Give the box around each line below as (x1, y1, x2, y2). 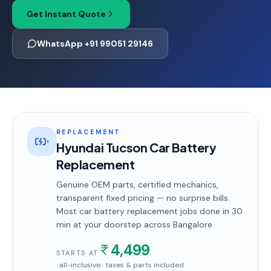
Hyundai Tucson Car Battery (56, 140, 217, 155)
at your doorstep (71, 219, 142, 230)
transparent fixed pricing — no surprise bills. (56, 192, 230, 203)
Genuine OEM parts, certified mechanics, (56, 179, 218, 190)
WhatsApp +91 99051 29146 (37, 38, 153, 49)
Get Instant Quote (27, 8, 106, 19)
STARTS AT (56, 249, 99, 257)
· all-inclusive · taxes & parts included (56, 260, 184, 270)
